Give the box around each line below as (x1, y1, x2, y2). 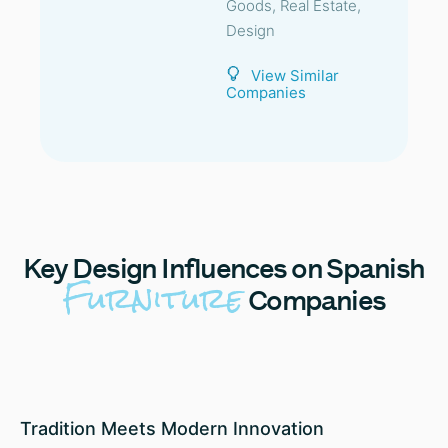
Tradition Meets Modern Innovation (20, 418, 324, 439)
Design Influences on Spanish (67, 252, 425, 285)
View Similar (251, 66, 339, 85)
